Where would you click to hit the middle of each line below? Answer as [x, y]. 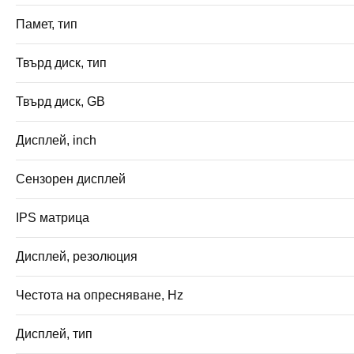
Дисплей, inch [56, 140]
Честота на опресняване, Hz [100, 295]
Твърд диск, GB [60, 101]
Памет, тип [47, 24]
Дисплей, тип [54, 333]
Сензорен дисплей [71, 179]
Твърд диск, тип [61, 62]
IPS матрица [53, 217]
